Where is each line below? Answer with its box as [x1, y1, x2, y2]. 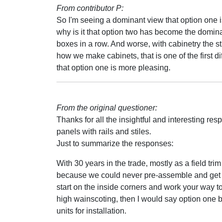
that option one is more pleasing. [56, 63, 170, 72]
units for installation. [56, 207, 126, 215]
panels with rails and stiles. [56, 127, 151, 136]
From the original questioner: [56, 104, 157, 112]
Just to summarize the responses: [56, 139, 173, 148]
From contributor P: [56, 4, 123, 12]
